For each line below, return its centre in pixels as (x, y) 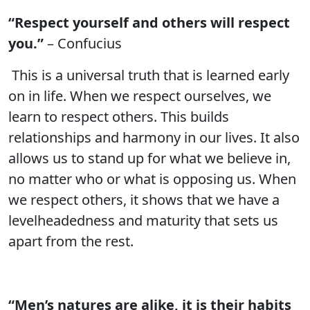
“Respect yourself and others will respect (149, 22)
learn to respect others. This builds (119, 117)
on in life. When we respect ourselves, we (140, 96)
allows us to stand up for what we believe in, (149, 158)
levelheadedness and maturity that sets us (143, 220)
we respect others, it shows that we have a (144, 200)
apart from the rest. (71, 241)
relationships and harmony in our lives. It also (154, 137)
